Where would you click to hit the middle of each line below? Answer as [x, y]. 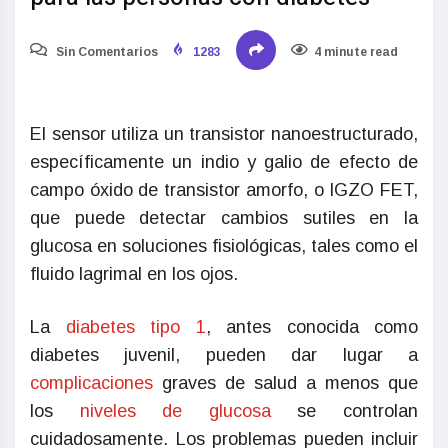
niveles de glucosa [175, 411]
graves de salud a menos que [290, 383]
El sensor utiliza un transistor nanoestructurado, [224, 134]
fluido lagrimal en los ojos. [134, 274]
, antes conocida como [311, 327]
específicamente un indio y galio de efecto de [224, 162]
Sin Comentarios [105, 52]
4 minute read [356, 52]
